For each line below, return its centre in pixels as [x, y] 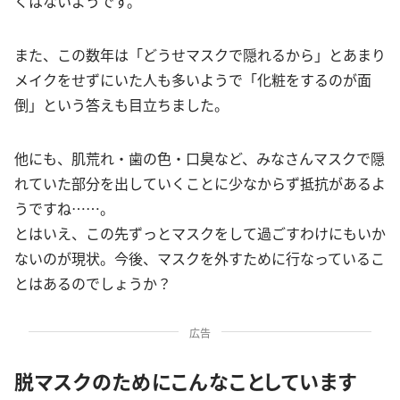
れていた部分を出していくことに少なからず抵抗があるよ [200, 183]
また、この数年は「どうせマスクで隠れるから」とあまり [200, 54]
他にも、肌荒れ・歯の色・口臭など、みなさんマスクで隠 [200, 158]
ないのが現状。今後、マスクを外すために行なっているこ [200, 258]
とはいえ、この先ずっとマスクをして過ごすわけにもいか [200, 233]
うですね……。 [64, 208]
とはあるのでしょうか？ [93, 283]
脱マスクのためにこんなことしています [186, 380]
